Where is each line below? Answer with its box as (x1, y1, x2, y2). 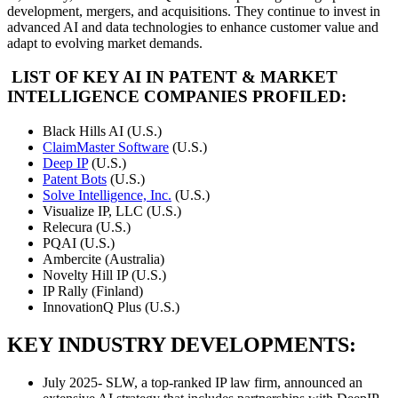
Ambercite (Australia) (43, 251, 164, 267)
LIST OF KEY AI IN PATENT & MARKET (7, 68, 338, 87)
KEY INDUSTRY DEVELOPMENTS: (7, 333, 356, 356)
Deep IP (43, 155, 88, 171)
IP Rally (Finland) (43, 283, 143, 299)
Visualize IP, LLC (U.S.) (43, 203, 181, 219)
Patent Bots (43, 171, 107, 187)
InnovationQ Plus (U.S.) (43, 299, 179, 315)
